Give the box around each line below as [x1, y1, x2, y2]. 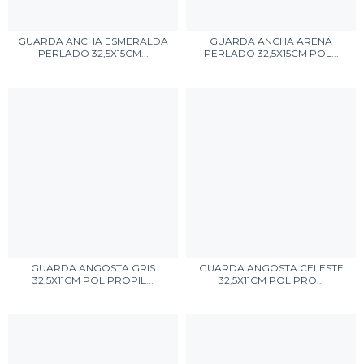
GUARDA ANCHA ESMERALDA [18, 35, 168, 47]
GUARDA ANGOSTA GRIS [31, 262, 155, 274]
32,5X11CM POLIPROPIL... [32, 274, 154, 286]
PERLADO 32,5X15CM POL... [203, 47, 339, 59]
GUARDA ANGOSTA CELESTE [198, 262, 344, 274]
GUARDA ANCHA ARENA [210, 35, 332, 47]
